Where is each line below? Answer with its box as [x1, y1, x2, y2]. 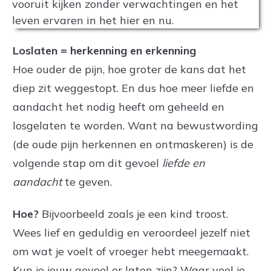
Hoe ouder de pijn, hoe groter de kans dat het [13, 62, 246, 76]
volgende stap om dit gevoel [13, 156, 162, 170]
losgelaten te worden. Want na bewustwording [13, 119, 258, 132]
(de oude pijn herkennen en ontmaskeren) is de [13, 137, 253, 151]
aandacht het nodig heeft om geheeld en [13, 100, 224, 114]
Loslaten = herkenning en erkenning [13, 44, 196, 57]
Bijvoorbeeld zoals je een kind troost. [39, 207, 228, 221]
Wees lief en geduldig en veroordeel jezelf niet [13, 226, 250, 240]
